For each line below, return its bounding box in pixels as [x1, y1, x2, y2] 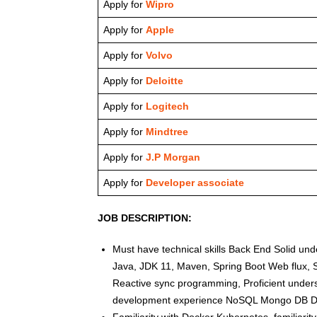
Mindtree [143, 126, 188, 138]
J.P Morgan [143, 151, 200, 163]
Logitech [146, 100, 189, 113]
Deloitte [143, 75, 183, 87]
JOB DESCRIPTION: [98, 212, 192, 224]
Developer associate [146, 177, 244, 189]
